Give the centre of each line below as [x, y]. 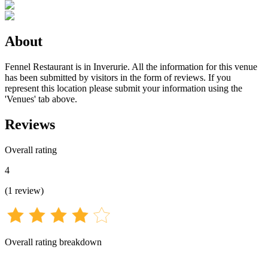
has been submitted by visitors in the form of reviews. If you [118, 77]
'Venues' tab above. [41, 99]
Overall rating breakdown [53, 242]
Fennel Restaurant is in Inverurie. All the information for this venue [131, 66]
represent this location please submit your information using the [124, 88]
